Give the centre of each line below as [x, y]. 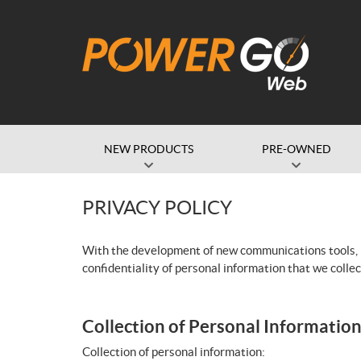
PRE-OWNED [296, 149]
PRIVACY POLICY [157, 207]
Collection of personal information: [174, 352]
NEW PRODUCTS [149, 149]
